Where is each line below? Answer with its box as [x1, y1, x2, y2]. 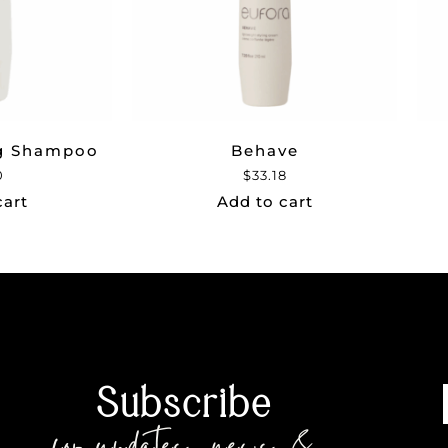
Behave [230, 141, 299, 161]
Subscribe [96, 379, 273, 427]
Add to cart [216, 192, 313, 212]
